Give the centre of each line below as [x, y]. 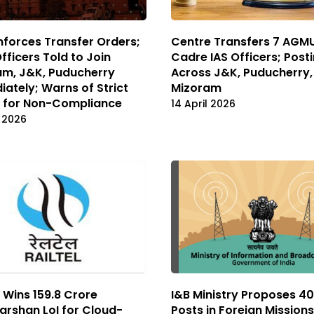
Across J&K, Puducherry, [242, 73]
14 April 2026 [203, 104]
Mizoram [196, 88]
